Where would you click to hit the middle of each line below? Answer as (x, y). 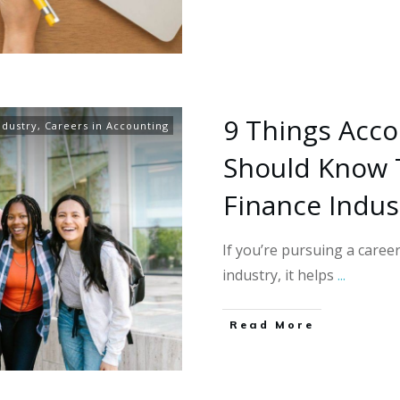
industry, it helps (280, 275)
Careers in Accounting (107, 126)
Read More (272, 325)
